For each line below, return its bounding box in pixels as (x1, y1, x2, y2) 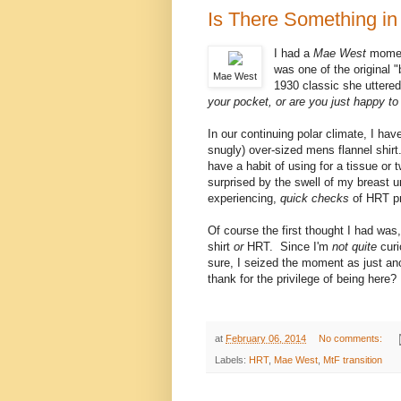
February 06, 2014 (226, 332, 306, 344)
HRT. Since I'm (247, 239, 332, 253)
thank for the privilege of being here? (208, 271, 397, 286)
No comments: (318, 332, 385, 344)
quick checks (280, 191, 353, 205)
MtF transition (323, 354, 382, 366)
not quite (332, 239, 380, 253)
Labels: (215, 354, 249, 366)
